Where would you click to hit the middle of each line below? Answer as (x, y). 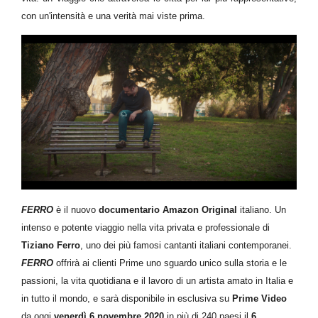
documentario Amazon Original (168, 209)
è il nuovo (77, 209)
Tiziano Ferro (51, 245)
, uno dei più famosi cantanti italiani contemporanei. (186, 245)
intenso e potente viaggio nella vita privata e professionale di (146, 227)
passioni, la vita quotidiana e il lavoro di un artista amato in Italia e (157, 280)
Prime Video (259, 298)
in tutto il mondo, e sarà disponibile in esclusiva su (127, 298)
